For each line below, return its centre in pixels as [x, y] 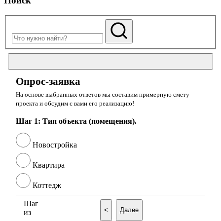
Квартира [49, 165]
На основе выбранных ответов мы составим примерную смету [103, 94]
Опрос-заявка [48, 81]
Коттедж [47, 185]
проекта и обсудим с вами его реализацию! [75, 103]
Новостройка [55, 145]
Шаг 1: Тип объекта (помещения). [76, 121]
